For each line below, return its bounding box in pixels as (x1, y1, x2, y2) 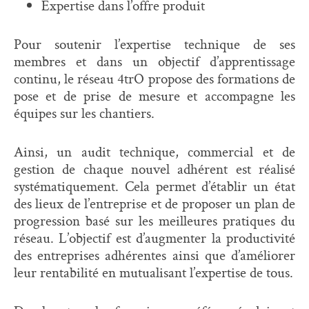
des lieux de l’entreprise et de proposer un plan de (14, 193, 295, 213)
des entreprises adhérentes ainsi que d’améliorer (14, 245, 295, 265)
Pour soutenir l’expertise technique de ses (14, 34, 295, 54)
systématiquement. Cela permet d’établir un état (14, 176, 295, 196)
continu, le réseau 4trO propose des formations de (14, 68, 295, 88)
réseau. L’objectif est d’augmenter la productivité (14, 228, 295, 248)
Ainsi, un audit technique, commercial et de (14, 141, 295, 161)
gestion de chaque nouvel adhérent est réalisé (14, 159, 295, 179)
